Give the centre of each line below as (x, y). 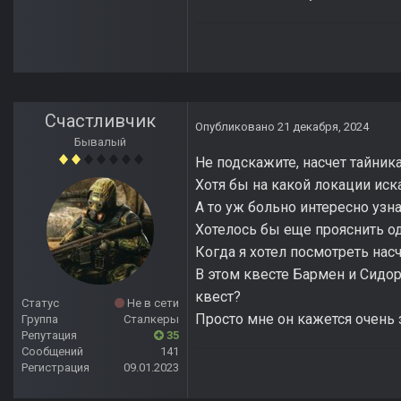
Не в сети (152, 303)
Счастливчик (100, 121)
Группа (40, 320)
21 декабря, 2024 (323, 127)
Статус (40, 303)
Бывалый (100, 142)
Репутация (49, 336)
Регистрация (55, 368)
